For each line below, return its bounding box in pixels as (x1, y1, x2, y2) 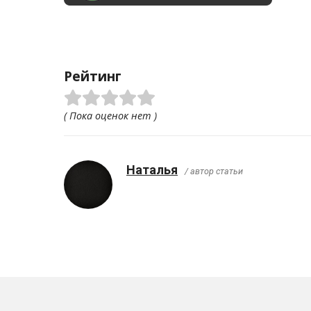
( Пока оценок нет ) (64, 109, 157, 123)
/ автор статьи (185, 166, 243, 177)
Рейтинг (64, 67, 121, 85)
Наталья (126, 162, 178, 178)
